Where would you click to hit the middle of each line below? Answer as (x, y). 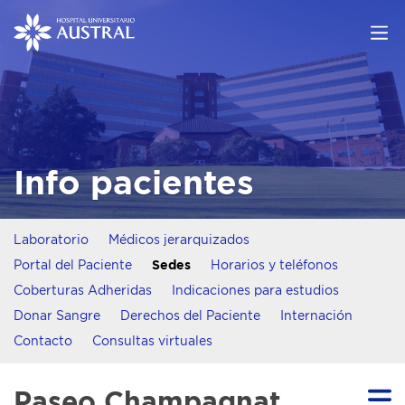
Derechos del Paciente (190, 316)
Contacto (43, 342)
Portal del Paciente (73, 266)
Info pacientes (134, 184)
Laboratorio (51, 240)
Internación (316, 316)
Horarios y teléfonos (274, 266)
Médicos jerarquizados (179, 240)
